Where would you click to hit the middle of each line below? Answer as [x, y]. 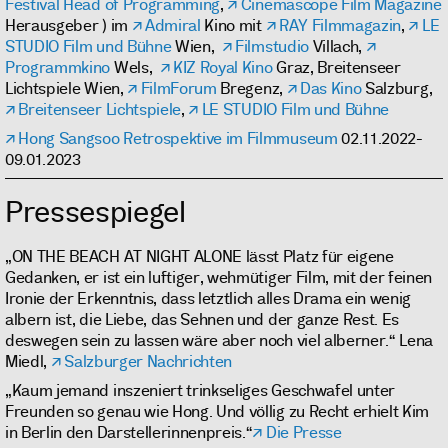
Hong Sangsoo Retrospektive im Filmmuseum [178, 138]
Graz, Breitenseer [336, 67]
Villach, [337, 46]
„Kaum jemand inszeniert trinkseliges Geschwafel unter [200, 391]
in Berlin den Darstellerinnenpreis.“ [129, 433]
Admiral [172, 25]
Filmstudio [272, 46]
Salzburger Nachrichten [148, 362]
